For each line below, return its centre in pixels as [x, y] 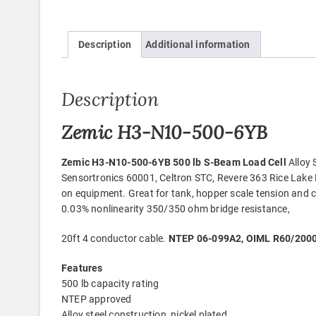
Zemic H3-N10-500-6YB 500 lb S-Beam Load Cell [174, 162]
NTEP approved [97, 299]
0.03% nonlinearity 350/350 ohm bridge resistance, [176, 208]
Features [82, 268]
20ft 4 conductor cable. [115, 238]
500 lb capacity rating [110, 283]
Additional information [198, 44]
